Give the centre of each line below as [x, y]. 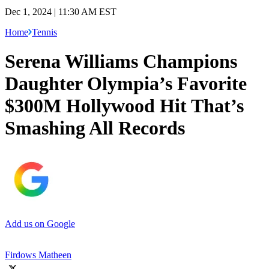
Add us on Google [40, 223]
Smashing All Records [95, 128]
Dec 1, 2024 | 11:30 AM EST [61, 11]
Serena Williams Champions [121, 62]
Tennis [44, 32]
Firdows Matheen [38, 255]
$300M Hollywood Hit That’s [124, 106]
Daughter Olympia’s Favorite [126, 84]
